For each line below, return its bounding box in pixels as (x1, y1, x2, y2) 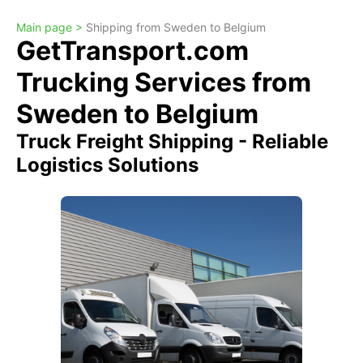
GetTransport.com (16, 35, 249, 66)
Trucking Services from (16, 66, 311, 98)
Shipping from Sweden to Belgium (86, 20, 266, 34)
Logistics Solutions (16, 153, 199, 177)
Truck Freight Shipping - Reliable (16, 130, 328, 153)
